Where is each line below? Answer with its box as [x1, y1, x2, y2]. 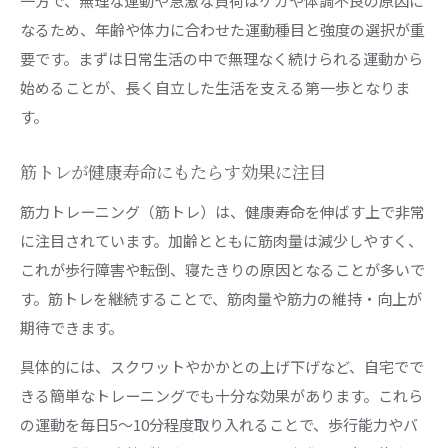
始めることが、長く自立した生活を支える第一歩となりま [20, 76, 410, 98]
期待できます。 [20, 316, 123, 338]
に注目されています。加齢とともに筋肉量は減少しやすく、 [20, 229, 423, 251]
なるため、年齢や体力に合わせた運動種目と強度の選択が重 [20, 18, 425, 40]
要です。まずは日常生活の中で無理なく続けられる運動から [20, 47, 423, 69]
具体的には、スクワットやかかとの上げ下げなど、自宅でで [20, 355, 424, 377]
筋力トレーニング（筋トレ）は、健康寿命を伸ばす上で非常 [20, 200, 425, 222]
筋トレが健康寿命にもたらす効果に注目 [20, 163, 326, 183]
